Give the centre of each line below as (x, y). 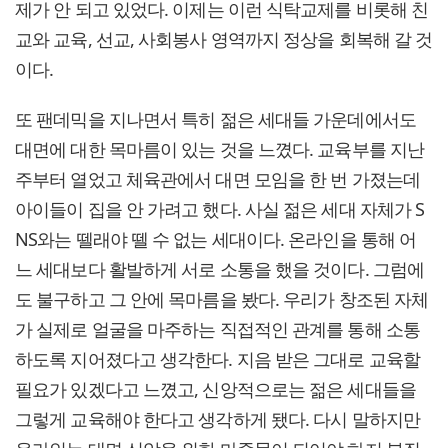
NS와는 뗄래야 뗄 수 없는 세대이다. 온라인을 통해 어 (216, 239)
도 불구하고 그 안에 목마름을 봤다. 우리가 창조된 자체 (222, 299)
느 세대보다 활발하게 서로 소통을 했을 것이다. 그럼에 (220, 269)
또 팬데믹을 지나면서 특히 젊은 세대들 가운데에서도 (215, 119)
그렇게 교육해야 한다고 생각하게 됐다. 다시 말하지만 (217, 419)
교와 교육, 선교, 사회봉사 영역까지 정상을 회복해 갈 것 (224, 39)
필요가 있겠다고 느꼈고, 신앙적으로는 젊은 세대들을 (215, 389)
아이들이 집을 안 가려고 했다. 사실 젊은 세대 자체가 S (220, 209)
